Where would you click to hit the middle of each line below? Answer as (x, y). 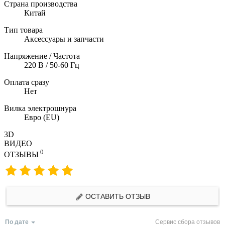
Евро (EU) (42, 118)
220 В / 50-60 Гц (52, 65)
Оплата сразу (27, 82)
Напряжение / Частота (42, 56)
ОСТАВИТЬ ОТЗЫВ (117, 196)
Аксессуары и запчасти (64, 39)
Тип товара (23, 30)
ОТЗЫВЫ (21, 155)
